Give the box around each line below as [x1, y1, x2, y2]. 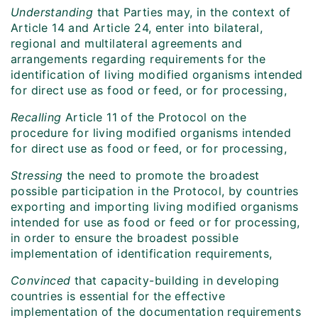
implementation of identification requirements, [11, 246, 273, 261]
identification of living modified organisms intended [11, 67, 303, 82]
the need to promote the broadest [62, 168, 260, 183]
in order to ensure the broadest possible [11, 231, 238, 246]
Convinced [11, 273, 71, 288]
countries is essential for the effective [11, 289, 225, 304]
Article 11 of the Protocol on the [61, 110, 247, 125]
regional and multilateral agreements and [11, 36, 242, 51]
